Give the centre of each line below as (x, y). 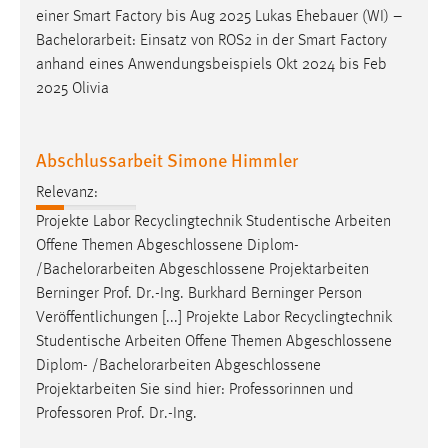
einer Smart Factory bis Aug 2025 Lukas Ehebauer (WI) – (219, 17)
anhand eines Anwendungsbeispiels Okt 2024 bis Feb (211, 65)
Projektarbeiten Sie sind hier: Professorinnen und (195, 389)
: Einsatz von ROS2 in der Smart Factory (259, 41)
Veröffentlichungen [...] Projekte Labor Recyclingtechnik (214, 317)
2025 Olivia (72, 89)
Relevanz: (67, 192)
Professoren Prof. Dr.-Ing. (116, 413)
